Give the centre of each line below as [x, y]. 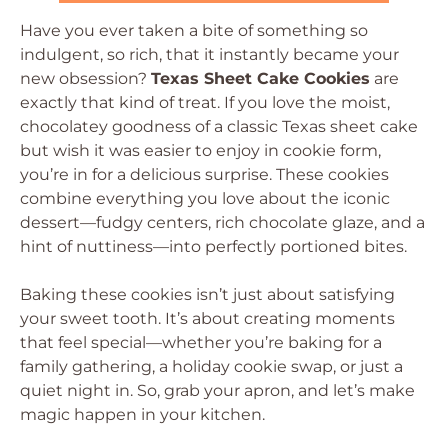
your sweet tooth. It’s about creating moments [207, 318]
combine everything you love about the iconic [205, 198]
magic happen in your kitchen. [142, 414]
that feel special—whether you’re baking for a [201, 342]
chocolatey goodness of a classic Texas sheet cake [219, 126]
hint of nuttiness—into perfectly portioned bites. [213, 246]
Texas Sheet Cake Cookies [260, 78]
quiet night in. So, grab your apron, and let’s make [217, 390]
